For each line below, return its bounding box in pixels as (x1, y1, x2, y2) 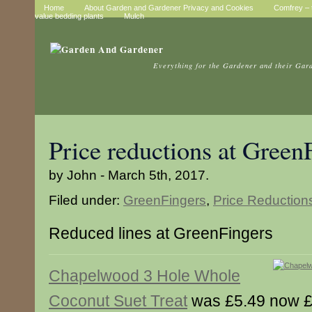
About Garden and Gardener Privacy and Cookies (84, 3, 253, 12)
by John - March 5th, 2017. (49, 167, 209, 182)
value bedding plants (35, 12, 104, 20)
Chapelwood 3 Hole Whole (49, 267, 240, 285)
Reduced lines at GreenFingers (49, 224, 273, 242)
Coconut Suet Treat (49, 292, 187, 310)
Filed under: (49, 192, 123, 208)
